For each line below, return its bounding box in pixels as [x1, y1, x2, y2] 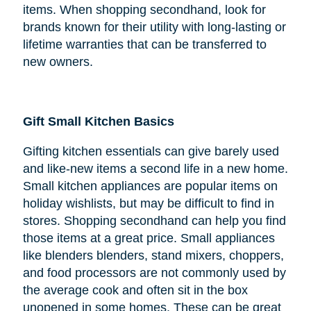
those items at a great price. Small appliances [22, 231, 275, 246]
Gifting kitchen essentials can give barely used [22, 144, 279, 159]
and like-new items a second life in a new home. [22, 162, 288, 176]
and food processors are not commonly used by [22, 266, 286, 280]
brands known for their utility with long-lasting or [22, 20, 286, 35]
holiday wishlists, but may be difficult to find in [22, 196, 274, 211]
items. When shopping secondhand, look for [22, 3, 266, 17]
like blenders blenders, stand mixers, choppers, [22, 249, 284, 263]
